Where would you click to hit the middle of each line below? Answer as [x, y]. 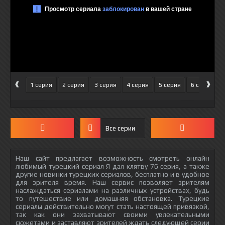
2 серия [73, 85]
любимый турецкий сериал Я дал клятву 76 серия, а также [113, 166]
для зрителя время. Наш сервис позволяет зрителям [113, 182]
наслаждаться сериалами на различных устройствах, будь [113, 190]
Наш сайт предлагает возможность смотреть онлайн [113, 158]
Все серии [121, 128]
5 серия [170, 85]
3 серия [105, 85]
